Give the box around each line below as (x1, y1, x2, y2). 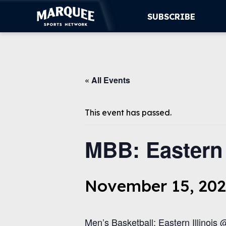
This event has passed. (85, 107, 172, 118)
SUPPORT (16, 106, 55, 116)
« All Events (85, 74, 130, 86)
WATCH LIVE (16, 138, 68, 148)
